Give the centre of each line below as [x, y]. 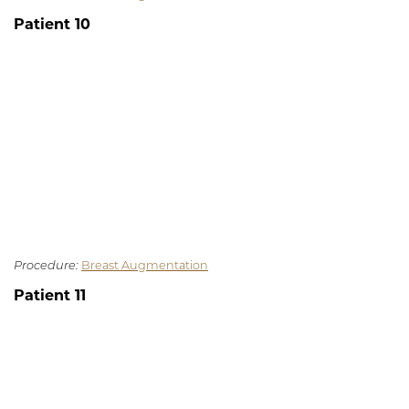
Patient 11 [50, 297]
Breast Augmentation [145, 267]
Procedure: [46, 267]
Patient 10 [52, 26]
